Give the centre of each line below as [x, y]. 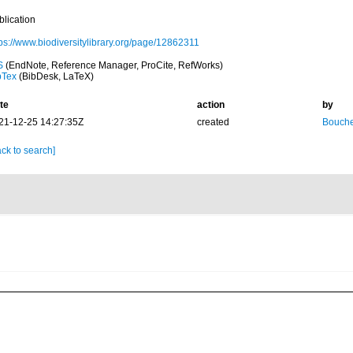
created [213, 122]
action [210, 105]
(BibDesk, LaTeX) [55, 76]
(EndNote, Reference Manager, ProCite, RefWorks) [113, 65]
